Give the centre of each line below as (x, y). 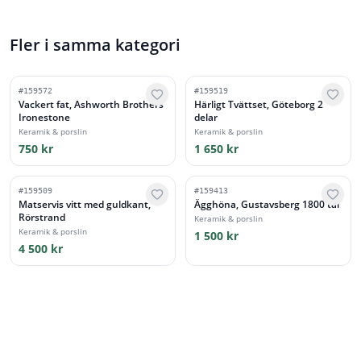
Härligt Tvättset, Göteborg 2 (256, 104)
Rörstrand (42, 217)
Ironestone (44, 117)
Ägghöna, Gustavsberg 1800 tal (290, 204)
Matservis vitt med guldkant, (85, 204)
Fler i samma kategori (95, 45)
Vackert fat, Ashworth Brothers (91, 104)
